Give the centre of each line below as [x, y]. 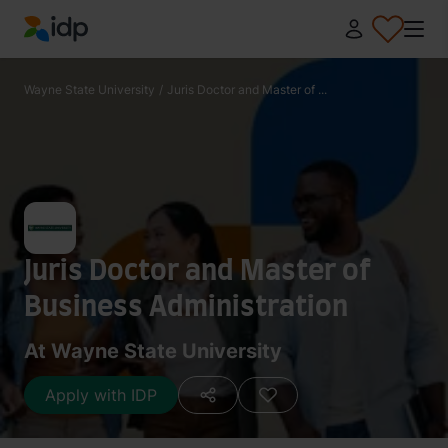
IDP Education [76, 53]
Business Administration [186, 308]
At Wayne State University [153, 351]
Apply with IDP [101, 395]
